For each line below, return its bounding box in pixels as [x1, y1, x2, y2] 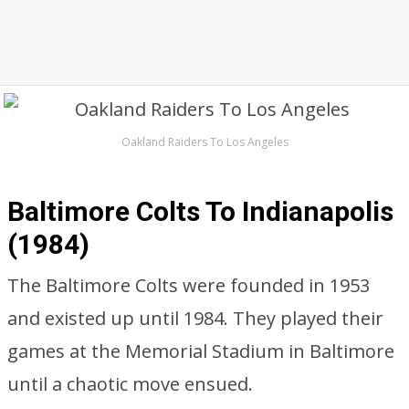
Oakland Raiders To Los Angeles [121, 134, 288, 150]
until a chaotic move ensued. [7, 372, 253, 396]
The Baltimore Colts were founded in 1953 [7, 273, 370, 298]
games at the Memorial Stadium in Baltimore [7, 339, 394, 363]
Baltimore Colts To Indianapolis [7, 195, 393, 227]
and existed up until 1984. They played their [7, 306, 383, 330]
